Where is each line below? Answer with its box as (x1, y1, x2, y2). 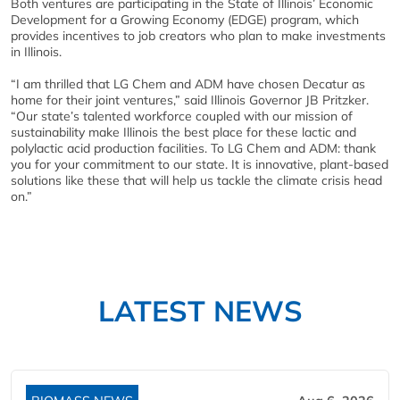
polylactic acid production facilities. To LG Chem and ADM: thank (11, 140, 376, 156)
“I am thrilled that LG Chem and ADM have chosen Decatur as (11, 76, 365, 92)
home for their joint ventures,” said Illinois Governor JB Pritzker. (11, 92, 369, 108)
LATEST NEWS (97, 293, 303, 329)
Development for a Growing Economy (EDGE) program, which (11, 12, 359, 28)
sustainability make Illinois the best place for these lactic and (11, 124, 356, 140)
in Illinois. (11, 44, 62, 60)
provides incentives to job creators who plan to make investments (11, 28, 386, 44)
